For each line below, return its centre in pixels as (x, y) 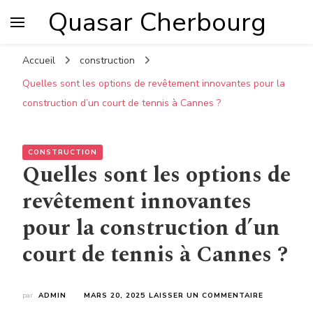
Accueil (39, 60)
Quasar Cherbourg (157, 22)
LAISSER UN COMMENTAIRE (206, 296)
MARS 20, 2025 (115, 296)
